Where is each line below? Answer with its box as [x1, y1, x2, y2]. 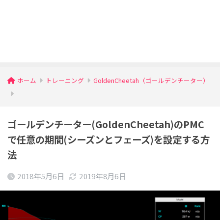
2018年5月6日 [17, 170, 65, 181]
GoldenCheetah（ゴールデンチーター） [93, 75, 209, 85]
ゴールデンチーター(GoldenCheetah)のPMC [7, 116, 204, 131]
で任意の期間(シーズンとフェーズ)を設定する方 [7, 132, 210, 146]
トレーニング [46, 75, 84, 85]
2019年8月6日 [79, 170, 127, 181]
